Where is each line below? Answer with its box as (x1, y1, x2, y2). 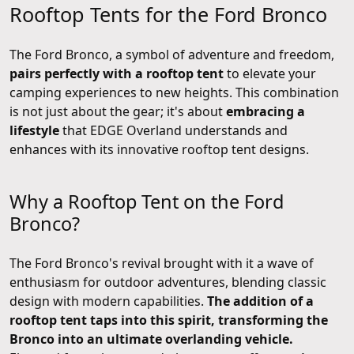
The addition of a (207, 292, 314, 311)
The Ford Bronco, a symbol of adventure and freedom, (9, 46, 334, 64)
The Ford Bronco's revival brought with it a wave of (9, 254, 314, 273)
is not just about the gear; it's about (9, 103, 226, 121)
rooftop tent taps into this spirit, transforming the (9, 311, 328, 330)
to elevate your (224, 65, 316, 83)
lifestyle (9, 122, 59, 140)
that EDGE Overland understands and (59, 122, 288, 140)
